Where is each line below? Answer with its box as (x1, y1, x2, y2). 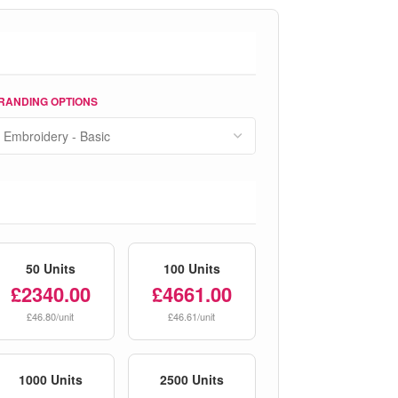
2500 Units (159, 370, 224, 388)
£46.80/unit (27, 309, 75, 323)
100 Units (163, 259, 220, 277)
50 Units (25, 259, 76, 277)
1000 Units (18, 370, 83, 388)
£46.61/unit (168, 309, 216, 323)
